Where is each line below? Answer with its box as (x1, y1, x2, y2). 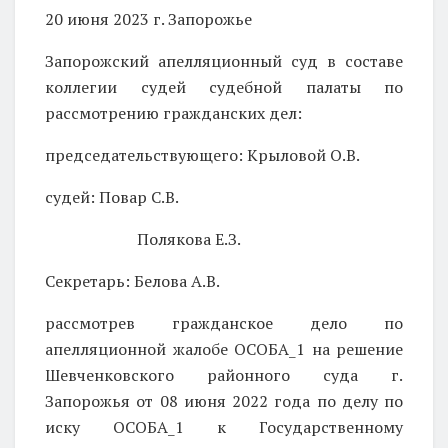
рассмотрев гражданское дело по (45, 311, 403, 334)
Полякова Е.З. (45, 227, 241, 250)
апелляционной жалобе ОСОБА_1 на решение (45, 337, 403, 360)
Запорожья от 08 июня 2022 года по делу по (45, 389, 403, 412)
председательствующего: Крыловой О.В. (45, 143, 360, 166)
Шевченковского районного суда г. (45, 363, 403, 386)
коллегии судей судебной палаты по (45, 75, 403, 98)
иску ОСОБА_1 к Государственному (45, 415, 403, 438)
